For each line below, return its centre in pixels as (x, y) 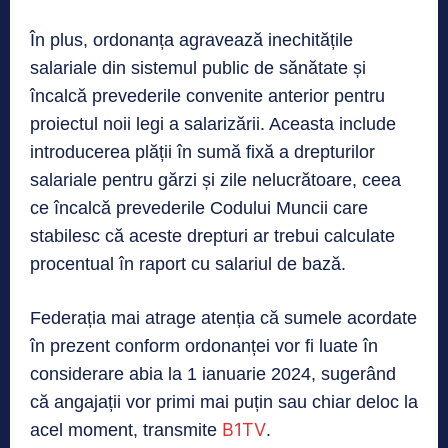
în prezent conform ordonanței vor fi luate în (204, 346)
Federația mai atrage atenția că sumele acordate (223, 318)
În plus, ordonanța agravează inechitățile (191, 40)
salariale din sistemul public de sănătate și (198, 68)
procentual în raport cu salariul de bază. (188, 264)
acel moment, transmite (126, 430)
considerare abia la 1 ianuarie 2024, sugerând (213, 374)
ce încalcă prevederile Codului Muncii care (199, 208)
